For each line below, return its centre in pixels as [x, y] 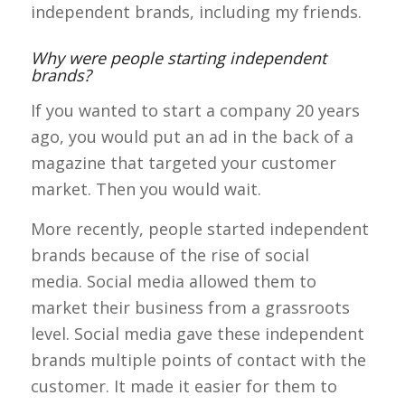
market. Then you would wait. [146, 189]
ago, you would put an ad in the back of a [192, 137]
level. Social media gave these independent [197, 334]
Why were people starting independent [178, 57]
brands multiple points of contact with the [198, 360]
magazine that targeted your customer [183, 163]
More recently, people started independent [199, 229]
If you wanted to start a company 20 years [195, 111]
